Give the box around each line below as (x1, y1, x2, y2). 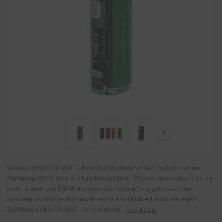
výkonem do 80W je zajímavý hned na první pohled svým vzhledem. (6, 195, 201, 203)
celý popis (126, 205, 157, 214)
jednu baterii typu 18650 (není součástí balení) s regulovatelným (6, 184, 192, 193)
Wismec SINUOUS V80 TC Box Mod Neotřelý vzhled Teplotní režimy (6, 164, 201, 172)
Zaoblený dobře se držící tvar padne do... (6, 205, 127, 214)
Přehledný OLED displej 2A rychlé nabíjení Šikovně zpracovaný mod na (6, 174, 213, 182)
